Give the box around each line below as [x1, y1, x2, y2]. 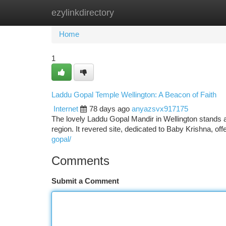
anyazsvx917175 [132, 105, 188, 113]
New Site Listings [102, 9, 159, 17]
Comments [51, 154, 109, 167]
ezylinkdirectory [51, 8, 114, 18]
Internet [53, 105, 78, 113]
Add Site [174, 9, 202, 17]
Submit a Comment [51, 177, 119, 185]
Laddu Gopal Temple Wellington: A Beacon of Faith [51, 91, 216, 99]
